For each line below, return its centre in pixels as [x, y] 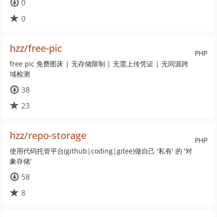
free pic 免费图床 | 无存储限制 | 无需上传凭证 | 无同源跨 [99, 64]
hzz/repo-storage [48, 135]
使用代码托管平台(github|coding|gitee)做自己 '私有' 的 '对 [101, 151]
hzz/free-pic [36, 48]
